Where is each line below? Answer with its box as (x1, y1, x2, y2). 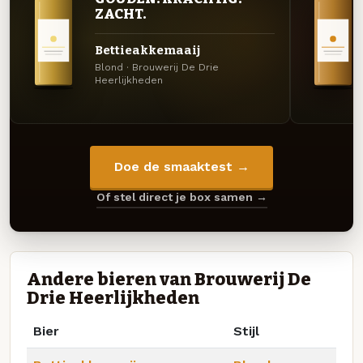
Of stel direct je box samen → (96, 190, 267, 204)
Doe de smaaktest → (113, 159, 250, 175)
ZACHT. (94, 6, 147, 23)
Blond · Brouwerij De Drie (94, 62, 219, 74)
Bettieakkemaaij (94, 43, 200, 58)
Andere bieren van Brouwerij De (27, 268, 311, 290)
